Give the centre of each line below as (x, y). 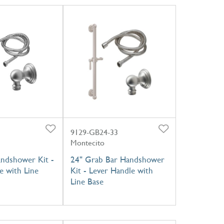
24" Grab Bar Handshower (117, 160)
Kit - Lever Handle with (111, 171)
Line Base (87, 182)
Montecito (87, 143)
